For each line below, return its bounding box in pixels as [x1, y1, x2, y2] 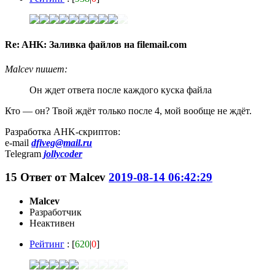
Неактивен [29, 217, 75, 228]
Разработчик [29, 206, 82, 217]
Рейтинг [29, 238, 64, 249]
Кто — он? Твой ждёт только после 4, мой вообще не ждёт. [5, 105, 252, 116]
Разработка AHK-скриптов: [5, 126, 120, 137]
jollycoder [44, 148, 82, 159]
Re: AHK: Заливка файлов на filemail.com [5, 39, 187, 50]
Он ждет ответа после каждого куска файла [29, 84, 212, 95]
